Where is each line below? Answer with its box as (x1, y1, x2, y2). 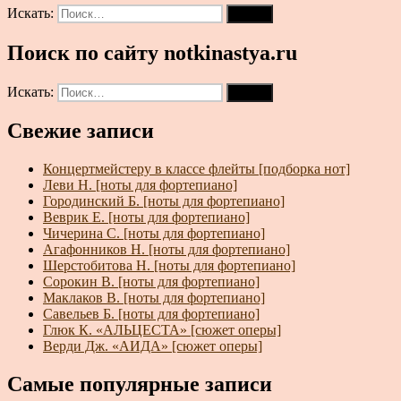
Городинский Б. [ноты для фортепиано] (43, 193, 285, 209)
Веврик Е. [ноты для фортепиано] (43, 209, 250, 226)
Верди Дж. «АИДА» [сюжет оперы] (43, 338, 262, 354)
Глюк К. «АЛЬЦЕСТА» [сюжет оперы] (43, 322, 281, 338)
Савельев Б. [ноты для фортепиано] (43, 306, 260, 322)
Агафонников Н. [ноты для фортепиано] (43, 242, 290, 258)
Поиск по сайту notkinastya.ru (7, 40, 297, 64)
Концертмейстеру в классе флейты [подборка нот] (43, 161, 350, 177)
